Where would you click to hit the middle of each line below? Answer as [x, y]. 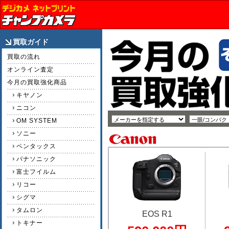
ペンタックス [36, 146]
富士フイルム [36, 171]
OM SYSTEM [37, 120]
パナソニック [36, 159]
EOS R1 [157, 214]
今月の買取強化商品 [37, 82]
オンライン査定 [30, 70]
